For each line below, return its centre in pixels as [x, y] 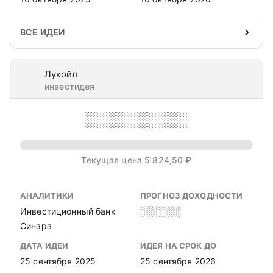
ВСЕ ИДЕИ [43, 32]
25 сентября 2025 [58, 261]
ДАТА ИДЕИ [44, 246]
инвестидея [70, 86]
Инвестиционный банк [68, 211]
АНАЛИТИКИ [47, 196]
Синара [36, 226]
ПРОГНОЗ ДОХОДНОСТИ [192, 196]
